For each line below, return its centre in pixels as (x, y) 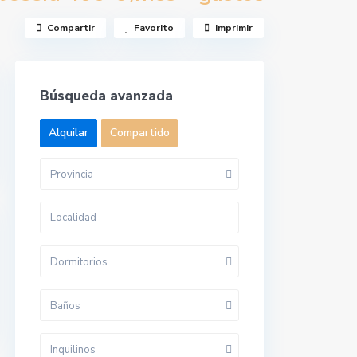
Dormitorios (79, 262)
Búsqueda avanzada (106, 96)
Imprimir (234, 28)
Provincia (72, 175)
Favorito (154, 28)
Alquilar (69, 133)
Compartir (71, 28)
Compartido (140, 133)
